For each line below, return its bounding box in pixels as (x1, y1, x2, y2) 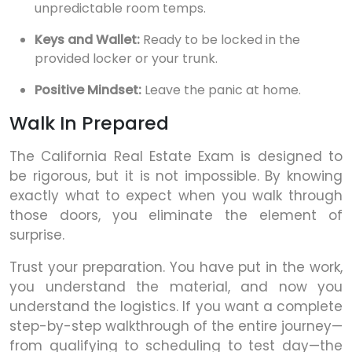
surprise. (9, 225, 64, 245)
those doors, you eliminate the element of (9, 206, 343, 225)
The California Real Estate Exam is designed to (9, 147, 343, 167)
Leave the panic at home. (141, 81, 301, 100)
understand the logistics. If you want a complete (9, 297, 343, 317)
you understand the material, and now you (9, 277, 343, 297)
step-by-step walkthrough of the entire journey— (9, 317, 343, 336)
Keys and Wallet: (35, 31, 140, 49)
